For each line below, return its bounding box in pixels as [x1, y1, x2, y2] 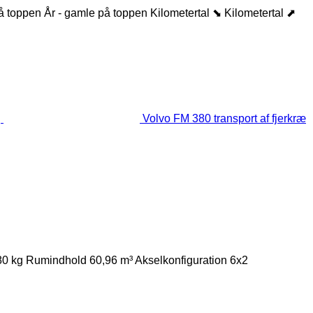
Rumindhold [26, 254, 87, 267]
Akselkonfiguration [135, 254, 227, 267]
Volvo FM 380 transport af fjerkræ [143, 112, 306, 124]
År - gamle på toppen [44, 6, 147, 19]
